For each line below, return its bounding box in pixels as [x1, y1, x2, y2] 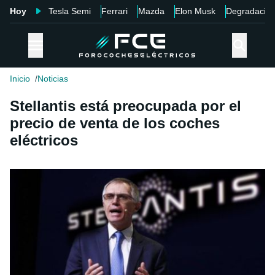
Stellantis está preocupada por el [10, 98, 241, 115]
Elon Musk [175, 6, 215, 16]
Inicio [10, 74, 30, 84]
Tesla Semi [48, 6, 91, 16]
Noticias [37, 74, 68, 84]
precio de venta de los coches [10, 115, 220, 132]
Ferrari [101, 6, 128, 16]
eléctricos [10, 132, 78, 149]
